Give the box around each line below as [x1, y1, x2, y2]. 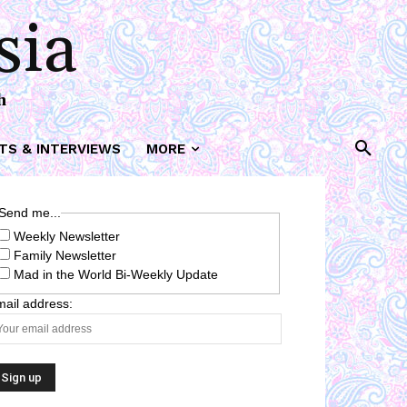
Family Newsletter [13, 247, 116, 263]
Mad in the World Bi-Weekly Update [13, 266, 218, 282]
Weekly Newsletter [13, 228, 120, 243]
